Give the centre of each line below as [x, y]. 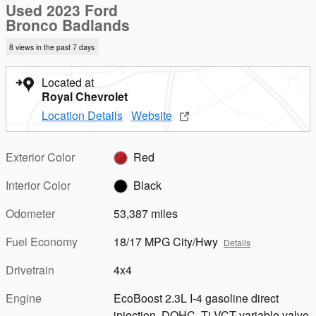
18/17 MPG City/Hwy [166, 241]
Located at [68, 82]
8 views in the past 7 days [52, 47]
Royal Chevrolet [85, 96]
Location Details [82, 115]
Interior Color [38, 185]
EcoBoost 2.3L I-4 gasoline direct [196, 298]
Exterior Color [40, 157]
